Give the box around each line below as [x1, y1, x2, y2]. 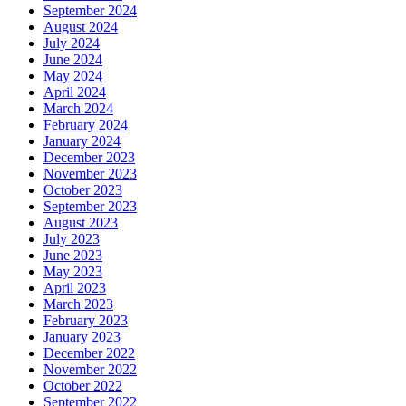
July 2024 [43, 35, 100, 51]
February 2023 [43, 313, 128, 328]
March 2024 [43, 101, 113, 116]
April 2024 [43, 84, 106, 100]
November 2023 [43, 166, 137, 181]
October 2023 [43, 182, 122, 198]
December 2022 [43, 345, 135, 361]
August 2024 [43, 19, 118, 34]
